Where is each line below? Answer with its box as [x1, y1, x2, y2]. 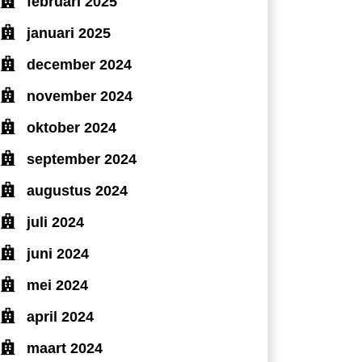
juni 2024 [27, 245, 89, 262]
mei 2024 [27, 276, 88, 293]
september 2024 [27, 150, 137, 167]
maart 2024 [27, 339, 103, 356]
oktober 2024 [27, 119, 116, 136]
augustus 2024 [27, 182, 128, 199]
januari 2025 [27, 24, 111, 41]
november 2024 [27, 87, 133, 104]
